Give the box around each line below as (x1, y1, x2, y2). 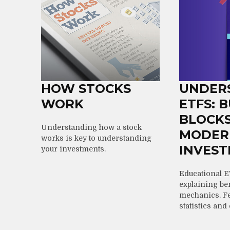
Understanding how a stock (41, 123, 142, 131)
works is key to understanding (41, 133, 151, 142)
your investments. (41, 144, 106, 153)
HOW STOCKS (41, 81, 131, 96)
